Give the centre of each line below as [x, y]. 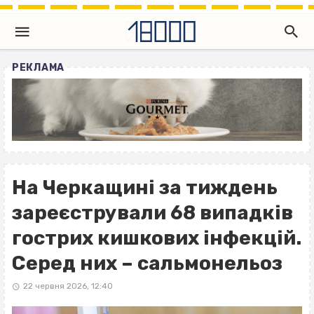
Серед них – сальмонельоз [147, 264]
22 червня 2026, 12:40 [68, 286]
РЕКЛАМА [38, 68]
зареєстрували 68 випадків [152, 213]
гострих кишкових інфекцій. [157, 238]
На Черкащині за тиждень [145, 188]
